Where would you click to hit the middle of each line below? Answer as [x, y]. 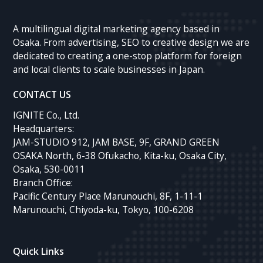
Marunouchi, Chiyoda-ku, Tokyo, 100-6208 [104, 209]
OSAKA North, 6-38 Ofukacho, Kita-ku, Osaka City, [120, 155]
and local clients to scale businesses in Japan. [109, 70]
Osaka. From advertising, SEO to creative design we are [131, 43]
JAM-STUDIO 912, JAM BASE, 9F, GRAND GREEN [117, 142]
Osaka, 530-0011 [49, 169]
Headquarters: [44, 128]
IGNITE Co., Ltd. [46, 115]
